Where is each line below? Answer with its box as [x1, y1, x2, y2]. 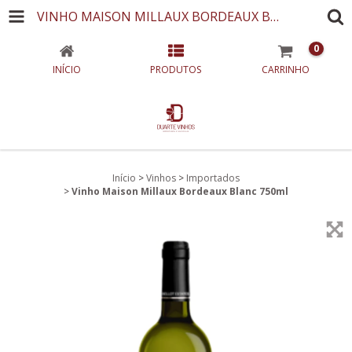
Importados [186, 171, 240, 185]
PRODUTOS [150, 63, 202, 76]
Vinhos [146, 171, 176, 185]
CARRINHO [261, 63, 310, 76]
